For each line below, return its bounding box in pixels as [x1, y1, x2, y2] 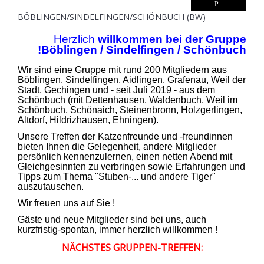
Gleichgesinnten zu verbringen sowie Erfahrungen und [18, 161, 245, 171]
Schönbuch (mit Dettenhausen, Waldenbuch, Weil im [18, 94, 237, 105]
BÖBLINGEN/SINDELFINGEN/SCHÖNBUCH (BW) [18, 11, 206, 22]
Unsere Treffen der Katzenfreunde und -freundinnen [18, 131, 233, 141]
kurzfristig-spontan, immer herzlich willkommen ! [18, 224, 217, 235]
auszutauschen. [18, 181, 84, 192]
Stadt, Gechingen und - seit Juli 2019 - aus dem [18, 84, 215, 95]
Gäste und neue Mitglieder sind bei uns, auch [18, 214, 206, 225]
